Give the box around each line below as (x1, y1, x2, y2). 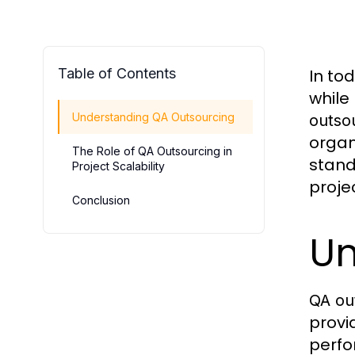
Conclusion (72, 193, 130, 207)
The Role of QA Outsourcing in (72, 144, 232, 158)
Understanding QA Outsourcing (72, 110, 235, 124)
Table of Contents (58, 65, 176, 82)
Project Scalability (72, 159, 165, 173)
